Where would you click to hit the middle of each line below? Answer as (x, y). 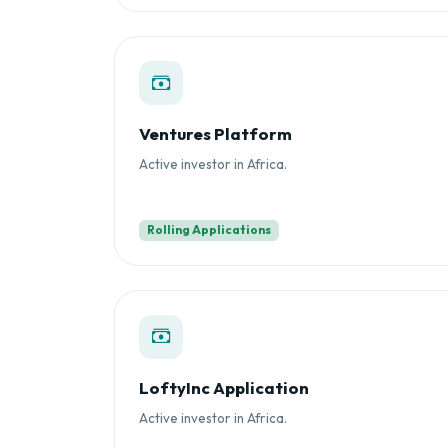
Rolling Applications (208, 230)
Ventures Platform (215, 134)
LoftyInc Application (224, 387)
